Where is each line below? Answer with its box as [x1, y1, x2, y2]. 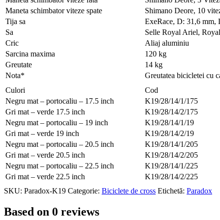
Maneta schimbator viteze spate [5, 6, 102, 15]
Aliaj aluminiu [145, 39, 189, 48]
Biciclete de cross [102, 187, 156, 195]
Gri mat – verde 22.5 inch [5, 172, 85, 181]
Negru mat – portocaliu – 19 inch [5, 118, 108, 127]
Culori [5, 86, 25, 95]
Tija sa [5, 17, 26, 26]
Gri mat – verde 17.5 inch [5, 108, 85, 116]
